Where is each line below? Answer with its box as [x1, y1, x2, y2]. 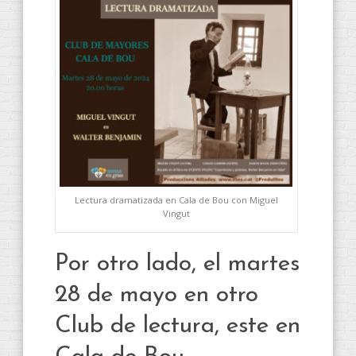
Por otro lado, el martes [55, 252, 300, 277]
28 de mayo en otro [55, 283, 258, 308]
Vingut [162, 207, 190, 220]
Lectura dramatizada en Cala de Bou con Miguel [74, 194, 278, 207]
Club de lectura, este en [55, 314, 300, 339]
